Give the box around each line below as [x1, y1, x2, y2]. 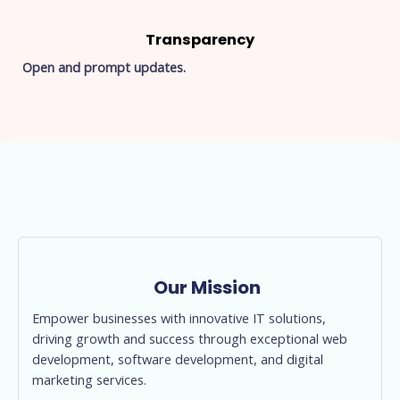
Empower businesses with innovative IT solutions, [32, 308, 326, 327]
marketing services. [32, 370, 146, 388]
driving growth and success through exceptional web [32, 329, 347, 347]
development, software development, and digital [32, 349, 323, 368]
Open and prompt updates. [22, 58, 186, 77]
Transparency [146, 29, 254, 51]
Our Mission [153, 274, 261, 300]
